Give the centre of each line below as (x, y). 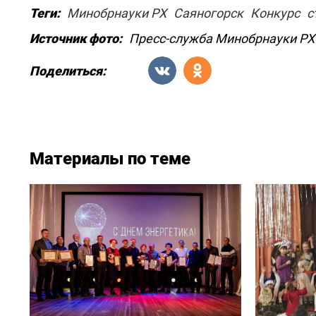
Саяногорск (208, 13)
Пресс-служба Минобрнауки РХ (222, 38)
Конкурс (275, 13)
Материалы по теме (110, 159)
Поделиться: (68, 71)
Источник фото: (76, 38)
